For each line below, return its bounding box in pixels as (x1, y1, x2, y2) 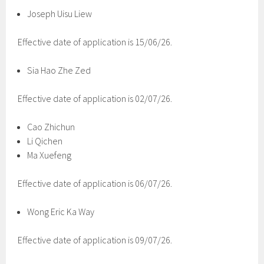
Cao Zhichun (27, 121, 75, 133)
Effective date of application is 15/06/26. (18, 36, 173, 48)
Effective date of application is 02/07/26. (18, 93, 173, 104)
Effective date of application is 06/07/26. (18, 177, 173, 189)
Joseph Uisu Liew (27, 8, 93, 19)
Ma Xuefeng (27, 149, 72, 161)
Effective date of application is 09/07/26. (18, 234, 173, 246)
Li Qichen (27, 135, 63, 147)
